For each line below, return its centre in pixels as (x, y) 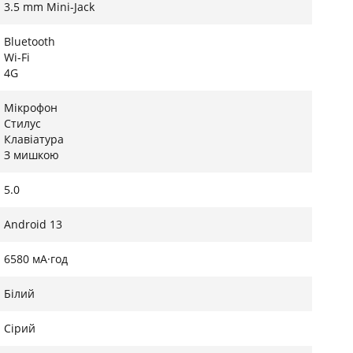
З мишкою (31, 155)
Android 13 (33, 224)
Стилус (22, 123)
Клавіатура (33, 139)
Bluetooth (29, 41)
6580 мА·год (35, 259)
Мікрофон (30, 108)
